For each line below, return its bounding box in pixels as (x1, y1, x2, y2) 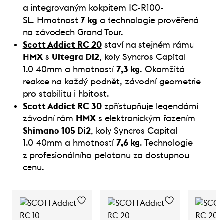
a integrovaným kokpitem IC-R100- (22, 3, 164, 12)
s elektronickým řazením (95, 113, 195, 123)
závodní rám (22, 113, 76, 123)
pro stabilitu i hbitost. (22, 89, 109, 98)
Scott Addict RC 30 (22, 101, 102, 110)
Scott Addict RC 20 (22, 40, 102, 49)
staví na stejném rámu (101, 40, 194, 49)
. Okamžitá (139, 64, 185, 74)
